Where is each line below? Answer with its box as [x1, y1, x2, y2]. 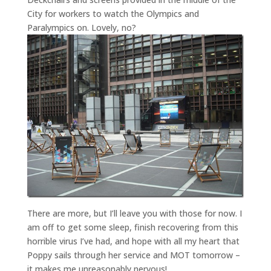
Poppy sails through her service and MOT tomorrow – [27, 249, 240, 261]
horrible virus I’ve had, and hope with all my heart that [27, 235, 240, 247]
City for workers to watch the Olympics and [27, 8, 199, 20]
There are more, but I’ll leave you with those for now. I [27, 207, 242, 219]
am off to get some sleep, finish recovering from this [27, 221, 238, 233]
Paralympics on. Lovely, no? [27, 22, 136, 34]
